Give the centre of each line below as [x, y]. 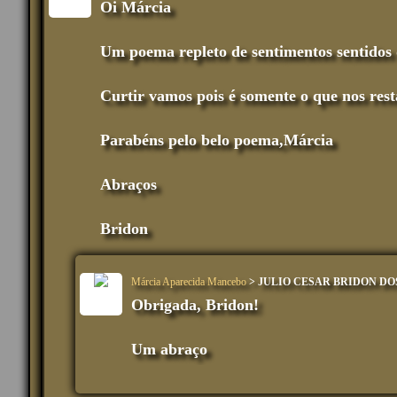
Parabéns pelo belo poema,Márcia [217, 140]
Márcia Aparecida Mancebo [189, 282]
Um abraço [169, 350]
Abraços [128, 185]
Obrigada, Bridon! [195, 305]
